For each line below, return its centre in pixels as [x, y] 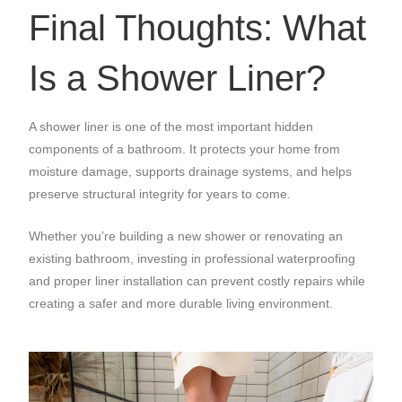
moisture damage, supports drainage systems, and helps [191, 171]
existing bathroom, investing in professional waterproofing [192, 258]
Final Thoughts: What [198, 27]
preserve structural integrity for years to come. [160, 193]
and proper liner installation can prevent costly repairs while [197, 280]
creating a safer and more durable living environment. [181, 303]
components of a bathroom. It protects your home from [185, 149]
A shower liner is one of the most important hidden [171, 126]
